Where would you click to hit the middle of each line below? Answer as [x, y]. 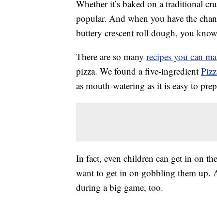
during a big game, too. [120, 187]
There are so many [111, 57]
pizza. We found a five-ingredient [139, 71]
